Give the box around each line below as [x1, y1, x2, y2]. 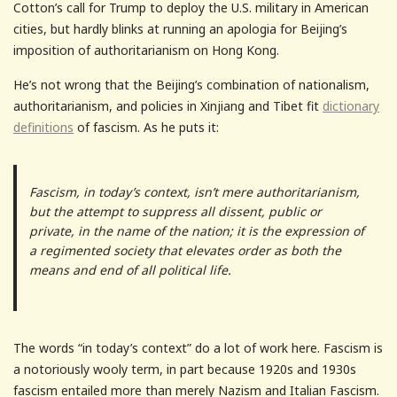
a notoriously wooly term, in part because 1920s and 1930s [13, 360, 356, 378]
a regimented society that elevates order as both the [28, 241, 341, 259]
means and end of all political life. [28, 261, 231, 278]
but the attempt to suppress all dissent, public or [28, 202, 322, 220]
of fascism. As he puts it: [74, 118, 219, 136]
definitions [13, 118, 74, 136]
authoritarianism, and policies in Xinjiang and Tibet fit [13, 97, 323, 114]
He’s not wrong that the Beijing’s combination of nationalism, [13, 75, 370, 93]
